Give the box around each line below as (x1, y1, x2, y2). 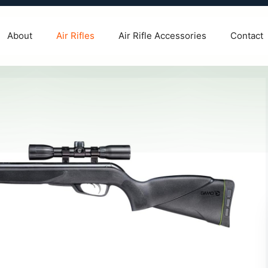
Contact (230, 29, 263, 41)
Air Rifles (56, 29, 95, 41)
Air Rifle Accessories (118, 29, 206, 41)
